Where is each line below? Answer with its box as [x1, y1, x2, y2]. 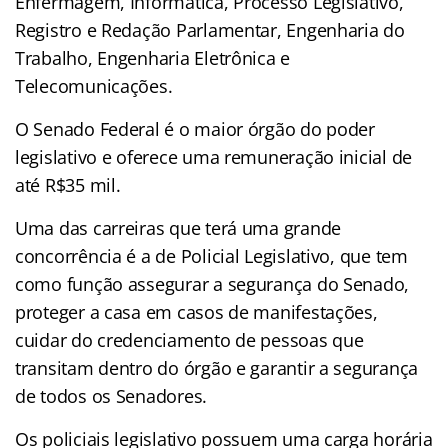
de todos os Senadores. [15, 383, 208, 408]
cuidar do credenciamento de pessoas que [15, 327, 364, 352]
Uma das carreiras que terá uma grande [15, 215, 342, 240]
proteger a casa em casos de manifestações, [15, 299, 378, 324]
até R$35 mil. [15, 172, 121, 197]
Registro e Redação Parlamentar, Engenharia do [15, 17, 405, 42]
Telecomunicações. [15, 73, 173, 98]
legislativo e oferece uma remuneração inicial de [15, 144, 413, 169]
